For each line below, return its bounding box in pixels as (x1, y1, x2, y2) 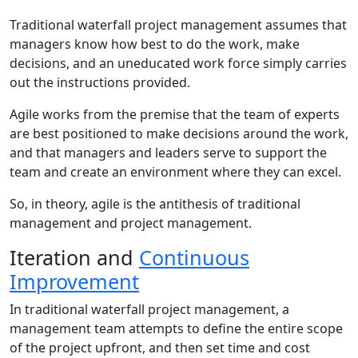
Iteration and (10, 243, 139, 271)
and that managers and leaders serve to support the (10, 143, 327, 161)
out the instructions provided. (10, 73, 190, 91)
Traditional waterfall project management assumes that (10, 15, 347, 34)
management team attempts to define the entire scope (10, 319, 343, 337)
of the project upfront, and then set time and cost (10, 338, 310, 356)
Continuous (139, 243, 249, 271)
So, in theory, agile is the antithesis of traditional (10, 194, 300, 213)
